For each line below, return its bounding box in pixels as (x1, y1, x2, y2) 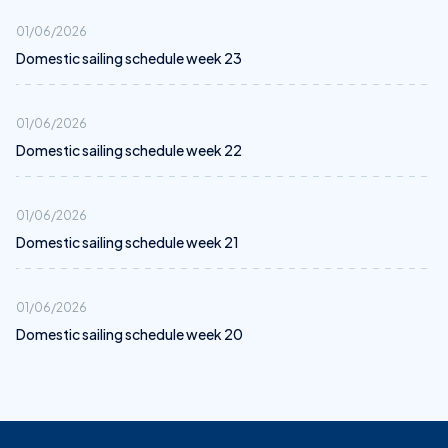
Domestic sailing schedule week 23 (16, 49, 242, 67)
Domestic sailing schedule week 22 (16, 141, 242, 159)
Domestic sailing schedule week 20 (16, 325, 243, 343)
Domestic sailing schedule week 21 (16, 233, 239, 251)
